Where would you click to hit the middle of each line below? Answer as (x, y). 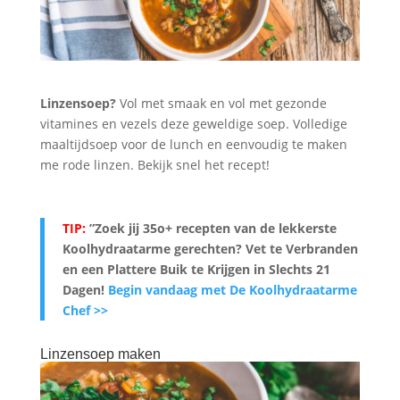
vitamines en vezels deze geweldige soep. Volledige (193, 123)
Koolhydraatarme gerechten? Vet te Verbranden (210, 248)
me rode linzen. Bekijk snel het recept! (154, 164)
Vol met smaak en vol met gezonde (221, 103)
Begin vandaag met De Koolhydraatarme (232, 289)
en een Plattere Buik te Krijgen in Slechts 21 (196, 269)
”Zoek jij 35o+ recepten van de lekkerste (211, 228)
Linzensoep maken (100, 354)
